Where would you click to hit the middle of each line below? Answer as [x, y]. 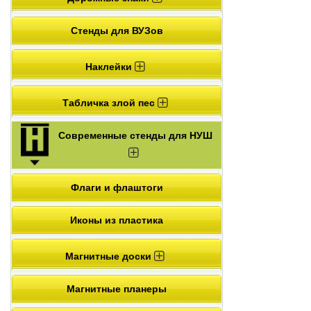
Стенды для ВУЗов [117, 30]
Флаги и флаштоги [117, 187]
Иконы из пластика [117, 220]
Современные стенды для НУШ [135, 135]
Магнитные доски [110, 256]
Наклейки [110, 66]
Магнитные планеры [117, 288]
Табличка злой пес [110, 102]
